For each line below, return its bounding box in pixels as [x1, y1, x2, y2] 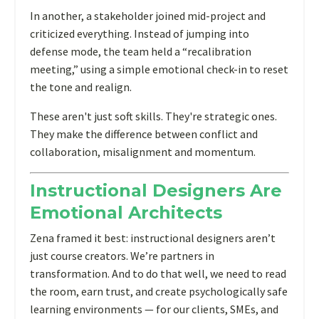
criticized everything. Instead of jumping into [30, 26, 249, 41]
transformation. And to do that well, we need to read [30, 266, 286, 281]
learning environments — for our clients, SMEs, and [30, 301, 278, 316]
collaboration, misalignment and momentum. [30, 144, 256, 159]
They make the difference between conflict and [30, 126, 258, 141]
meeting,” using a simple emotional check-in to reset [30, 61, 288, 76]
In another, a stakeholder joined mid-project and [30, 8, 266, 23]
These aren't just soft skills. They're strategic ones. [30, 108, 277, 123]
